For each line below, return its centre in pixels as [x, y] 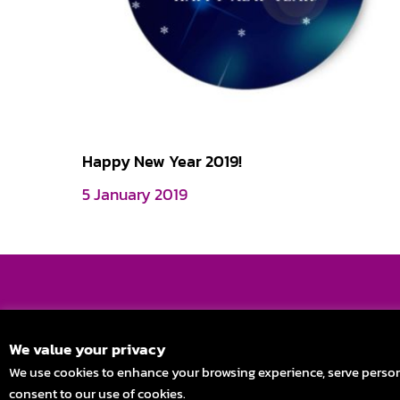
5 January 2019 [135, 194]
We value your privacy [87, 349]
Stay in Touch [202, 316]
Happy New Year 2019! [162, 162]
